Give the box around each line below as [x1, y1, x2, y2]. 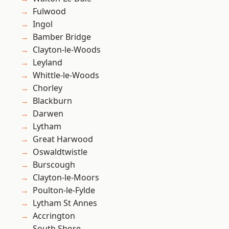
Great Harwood [33, 133, 93, 145]
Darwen [33, 108, 63, 120]
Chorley [33, 82, 62, 94]
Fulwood [33, 6, 66, 17]
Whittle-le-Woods [33, 70, 99, 81]
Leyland [33, 57, 62, 68]
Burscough [33, 159, 75, 171]
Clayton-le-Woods [33, 44, 101, 56]
